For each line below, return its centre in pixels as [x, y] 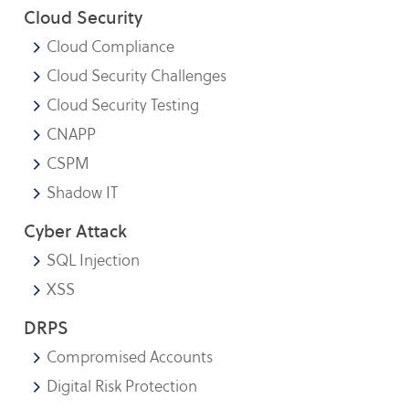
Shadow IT [83, 193]
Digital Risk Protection [122, 386]
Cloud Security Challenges [137, 76]
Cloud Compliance [111, 47]
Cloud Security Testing [123, 105]
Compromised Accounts [130, 357]
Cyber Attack [76, 231]
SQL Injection [94, 260]
